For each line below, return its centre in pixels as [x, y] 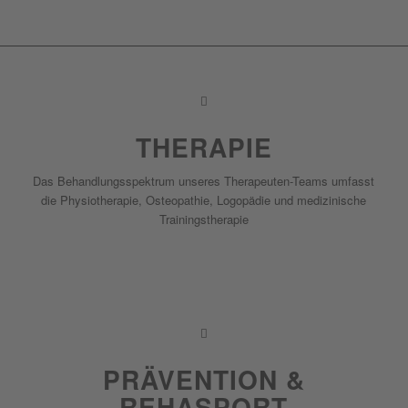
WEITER [204, 284]
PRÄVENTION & [204, 379]
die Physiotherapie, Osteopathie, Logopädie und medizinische [204, 199]
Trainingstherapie [204, 219]
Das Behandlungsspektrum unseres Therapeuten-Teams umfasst [204, 180]
